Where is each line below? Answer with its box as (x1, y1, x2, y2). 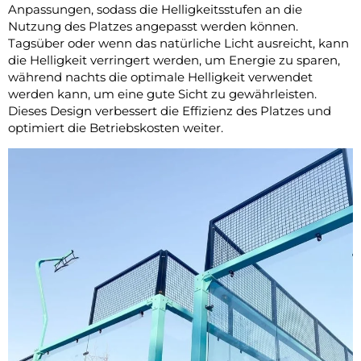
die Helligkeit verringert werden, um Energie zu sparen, (8, 52, 340, 68)
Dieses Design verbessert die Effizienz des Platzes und (8, 102, 331, 118)
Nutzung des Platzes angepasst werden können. (8, 18, 298, 34)
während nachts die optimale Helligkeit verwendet (8, 68, 313, 85)
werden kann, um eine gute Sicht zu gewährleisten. (8, 85, 317, 102)
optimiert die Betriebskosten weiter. (8, 119, 223, 135)
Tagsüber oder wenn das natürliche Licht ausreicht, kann (8, 35, 349, 51)
